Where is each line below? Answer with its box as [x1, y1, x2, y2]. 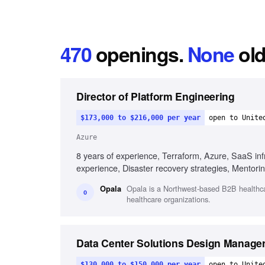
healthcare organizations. [127, 193, 211, 205]
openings [95, 40, 179, 68]
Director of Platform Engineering [76, 89, 235, 104]
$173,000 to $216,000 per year [80, 114, 201, 122]
